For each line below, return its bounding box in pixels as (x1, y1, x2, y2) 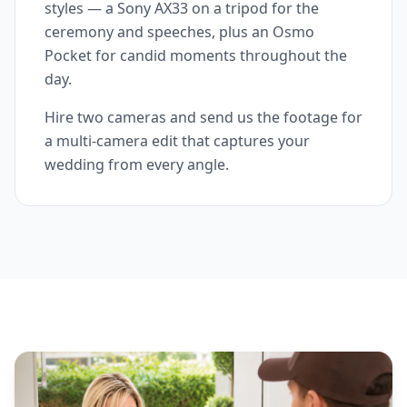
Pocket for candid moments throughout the (45, 45, 347, 66)
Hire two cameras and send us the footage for (45, 107, 362, 128)
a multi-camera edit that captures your (45, 131, 310, 152)
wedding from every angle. (45, 154, 229, 175)
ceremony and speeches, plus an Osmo (45, 22, 314, 43)
